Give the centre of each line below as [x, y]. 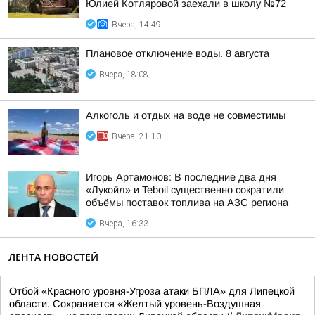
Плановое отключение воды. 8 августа [178, 53]
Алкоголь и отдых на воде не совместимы [186, 115]
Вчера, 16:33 [124, 224]
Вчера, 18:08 [124, 75]
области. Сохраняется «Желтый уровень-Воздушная [135, 304]
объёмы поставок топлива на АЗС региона [187, 202]
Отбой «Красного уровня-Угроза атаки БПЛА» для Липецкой [152, 291]
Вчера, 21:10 [136, 136]
